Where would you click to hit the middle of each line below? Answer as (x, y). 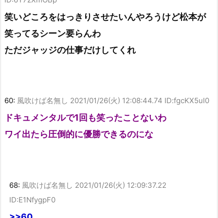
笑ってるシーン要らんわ (53, 33)
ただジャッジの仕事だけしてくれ (70, 50)
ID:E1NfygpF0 (32, 200)
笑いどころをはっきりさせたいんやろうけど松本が (105, 17)
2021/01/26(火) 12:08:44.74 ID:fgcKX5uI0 (140, 101)
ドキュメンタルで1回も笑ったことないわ (85, 118)
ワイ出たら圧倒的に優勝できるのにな (79, 134)
